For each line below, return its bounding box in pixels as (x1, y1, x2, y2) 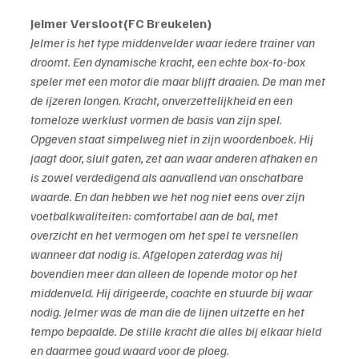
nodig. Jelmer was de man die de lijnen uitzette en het (30, 304, 307, 321)
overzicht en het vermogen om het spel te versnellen (30, 227, 301, 244)
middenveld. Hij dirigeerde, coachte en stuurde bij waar (30, 284, 315, 301)
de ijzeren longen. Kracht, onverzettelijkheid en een (30, 92, 295, 109)
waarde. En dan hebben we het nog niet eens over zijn (30, 188, 307, 205)
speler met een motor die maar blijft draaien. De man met (30, 73, 328, 90)
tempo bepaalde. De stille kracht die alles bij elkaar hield (30, 323, 324, 340)
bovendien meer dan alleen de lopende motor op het (30, 265, 300, 282)
